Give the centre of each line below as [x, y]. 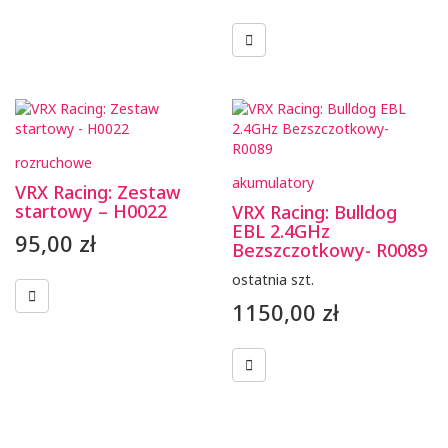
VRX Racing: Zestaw [98, 191]
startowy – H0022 [91, 210]
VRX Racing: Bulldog [315, 211]
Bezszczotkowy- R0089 [330, 249]
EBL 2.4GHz [281, 230]
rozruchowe [53, 162]
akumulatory [273, 182]
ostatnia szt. [273, 279]
